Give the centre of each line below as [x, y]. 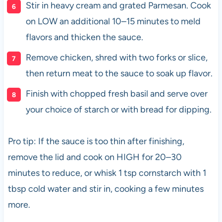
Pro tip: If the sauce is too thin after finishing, [96, 141]
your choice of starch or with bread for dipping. [118, 110]
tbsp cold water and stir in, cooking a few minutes [106, 189]
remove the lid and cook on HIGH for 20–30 [95, 157]
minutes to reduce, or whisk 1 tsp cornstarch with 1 [107, 173]
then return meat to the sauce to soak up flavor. [119, 74]
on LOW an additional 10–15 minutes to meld [113, 22]
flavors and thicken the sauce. [84, 37]
